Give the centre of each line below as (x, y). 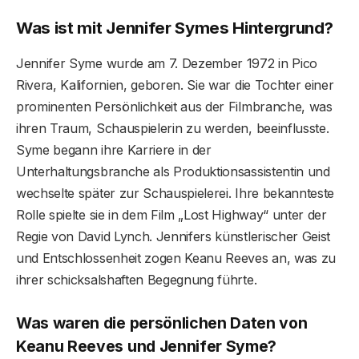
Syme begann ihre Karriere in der (114, 149)
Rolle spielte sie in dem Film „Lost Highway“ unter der (171, 214)
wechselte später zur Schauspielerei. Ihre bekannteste (175, 193)
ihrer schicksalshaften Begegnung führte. (137, 279)
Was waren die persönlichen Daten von (162, 323)
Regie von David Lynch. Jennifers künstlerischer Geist (173, 236)
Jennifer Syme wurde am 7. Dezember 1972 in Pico (167, 63)
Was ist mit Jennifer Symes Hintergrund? (175, 28)
